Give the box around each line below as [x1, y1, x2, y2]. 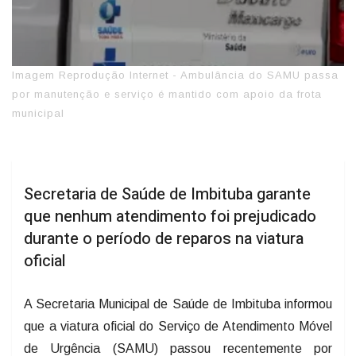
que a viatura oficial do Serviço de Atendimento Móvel [24, 318, 332, 332]
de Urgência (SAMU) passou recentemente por [24, 340, 332, 354]
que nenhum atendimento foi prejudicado [24, 203, 316, 227]
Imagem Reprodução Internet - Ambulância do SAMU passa [12, 68, 339, 80]
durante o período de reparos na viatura [24, 226, 304, 250]
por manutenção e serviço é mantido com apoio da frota [12, 87, 322, 99]
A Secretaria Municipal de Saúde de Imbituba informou [24, 296, 332, 310]
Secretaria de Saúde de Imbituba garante [24, 181, 311, 205]
